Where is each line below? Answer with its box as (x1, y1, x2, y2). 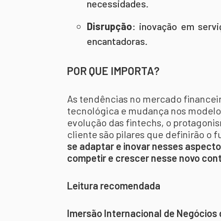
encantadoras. (87, 35, 147, 47)
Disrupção (87, 20, 132, 32)
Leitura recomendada (67, 180, 160, 191)
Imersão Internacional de (67, 207, 175, 219)
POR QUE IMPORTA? (67, 64, 159, 77)
